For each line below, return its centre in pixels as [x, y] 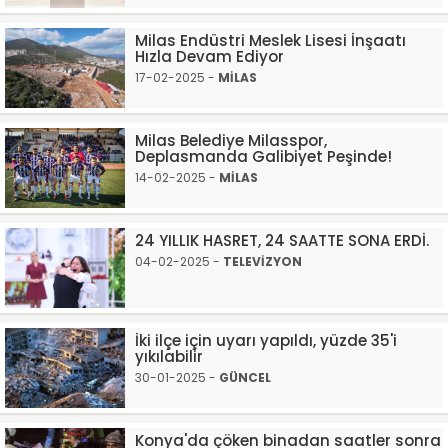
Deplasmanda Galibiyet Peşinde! [263, 156]
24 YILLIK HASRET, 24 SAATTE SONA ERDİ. [282, 240]
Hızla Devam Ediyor [209, 56]
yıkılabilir [169, 356]
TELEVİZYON [262, 261]
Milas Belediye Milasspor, [231, 140]
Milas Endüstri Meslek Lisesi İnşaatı [270, 40]
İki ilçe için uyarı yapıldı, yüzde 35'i [266, 340]
